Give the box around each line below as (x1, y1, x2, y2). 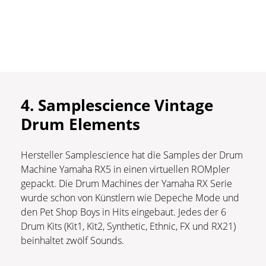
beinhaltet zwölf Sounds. (21, 234, 126, 248)
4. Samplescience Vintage (21, 94, 213, 116)
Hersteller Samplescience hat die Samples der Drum (21, 148, 243, 162)
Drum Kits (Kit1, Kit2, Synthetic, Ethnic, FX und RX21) (21, 220, 236, 233)
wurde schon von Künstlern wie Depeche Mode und (21, 191, 239, 205)
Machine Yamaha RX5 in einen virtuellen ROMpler (21, 163, 230, 176)
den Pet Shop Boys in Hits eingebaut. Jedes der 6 (21, 205, 226, 219)
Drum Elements (21, 113, 140, 135)
